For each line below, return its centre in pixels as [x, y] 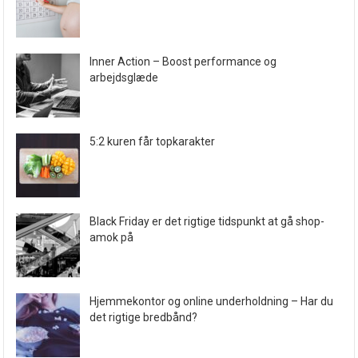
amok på [112, 237]
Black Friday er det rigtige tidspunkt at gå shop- [207, 221]
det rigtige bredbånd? [144, 317]
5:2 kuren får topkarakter [153, 141]
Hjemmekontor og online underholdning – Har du [212, 301]
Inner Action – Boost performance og [183, 62]
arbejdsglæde [124, 78]
